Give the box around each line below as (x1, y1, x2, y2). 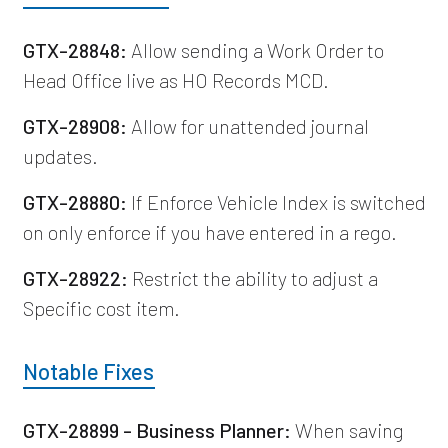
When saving (290, 417, 404, 442)
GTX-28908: (22, 113, 127, 138)
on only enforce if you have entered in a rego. (22, 219, 397, 244)
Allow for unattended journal (126, 113, 369, 138)
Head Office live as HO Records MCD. (22, 67, 329, 92)
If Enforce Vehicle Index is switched (126, 189, 426, 214)
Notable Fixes (22, 357, 154, 384)
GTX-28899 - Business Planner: (22, 417, 291, 442)
